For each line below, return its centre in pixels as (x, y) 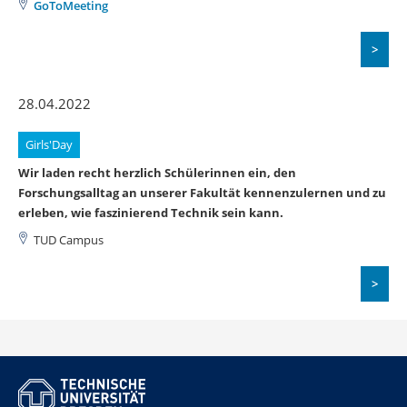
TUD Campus (69, 240)
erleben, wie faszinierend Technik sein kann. (151, 213)
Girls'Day (49, 144)
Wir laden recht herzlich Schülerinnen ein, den (157, 173)
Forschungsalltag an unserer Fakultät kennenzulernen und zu (202, 193)
